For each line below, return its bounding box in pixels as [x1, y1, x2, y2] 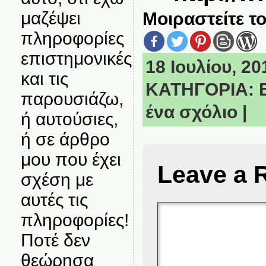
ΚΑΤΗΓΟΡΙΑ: [145, 80, 259, 100]
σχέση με [20, 170, 93, 189]
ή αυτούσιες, [20, 109, 118, 129]
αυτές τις [20, 190, 88, 210]
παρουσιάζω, [20, 89, 123, 109]
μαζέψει [20, 8, 81, 28]
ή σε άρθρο [20, 129, 110, 149]
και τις [20, 69, 68, 88]
